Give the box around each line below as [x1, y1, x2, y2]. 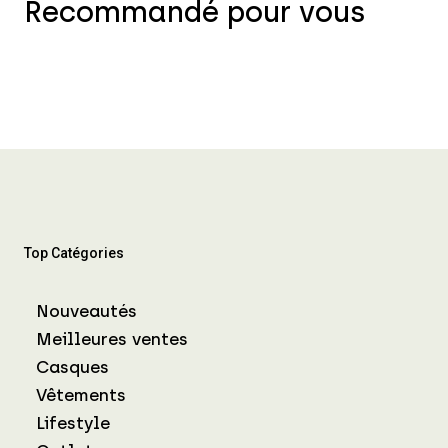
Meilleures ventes [36, 328, 188, 349]
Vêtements [36, 384, 126, 405]
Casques [36, 356, 109, 377]
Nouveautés [36, 300, 137, 321]
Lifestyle [36, 412, 110, 433]
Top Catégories [24, 244, 124, 261]
